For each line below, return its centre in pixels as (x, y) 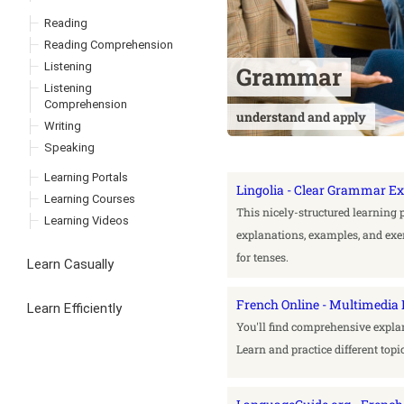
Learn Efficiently (74, 308)
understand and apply (301, 116)
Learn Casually (70, 264)
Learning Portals (86, 177)
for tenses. (262, 257)
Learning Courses (90, 198)
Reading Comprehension (109, 44)
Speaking (69, 147)
